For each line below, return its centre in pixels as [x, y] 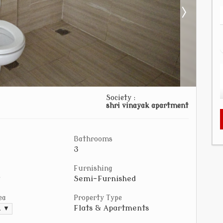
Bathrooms [93, 139]
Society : [121, 98]
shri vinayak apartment [147, 106]
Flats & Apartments [111, 208]
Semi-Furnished [105, 179]
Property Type [98, 198]
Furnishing [93, 168]
